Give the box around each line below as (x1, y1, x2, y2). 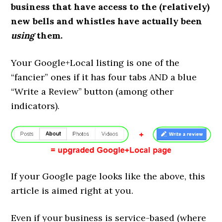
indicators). (11, 100, 60, 111)
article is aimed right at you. (11, 184, 134, 196)
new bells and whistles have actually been (11, 15, 203, 27)
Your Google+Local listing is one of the (11, 56, 180, 68)
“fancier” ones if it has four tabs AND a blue (11, 71, 197, 83)
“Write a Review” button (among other (11, 85, 174, 97)
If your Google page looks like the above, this (11, 170, 206, 182)
